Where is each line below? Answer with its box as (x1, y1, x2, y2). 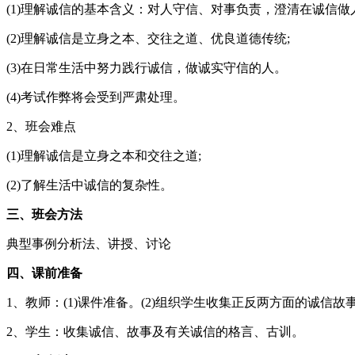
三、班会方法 (6, 207, 82, 221)
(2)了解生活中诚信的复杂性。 (6, 177, 173, 192)
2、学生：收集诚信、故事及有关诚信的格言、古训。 (6, 324, 304, 338)
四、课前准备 (6, 265, 82, 280)
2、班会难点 (6, 119, 76, 133)
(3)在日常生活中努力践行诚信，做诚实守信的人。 (6, 60, 287, 74)
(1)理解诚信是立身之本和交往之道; (6, 148, 201, 162)
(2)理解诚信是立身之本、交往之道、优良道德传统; (6, 31, 290, 45)
